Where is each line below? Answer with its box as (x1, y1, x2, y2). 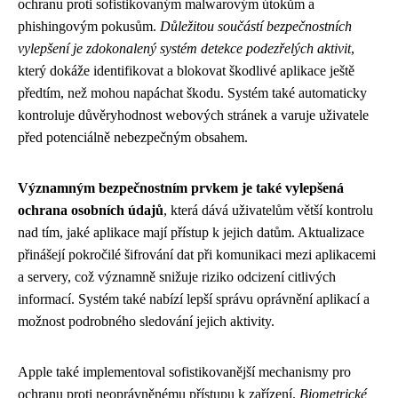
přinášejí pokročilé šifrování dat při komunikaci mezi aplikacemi (18, 247, 376, 262)
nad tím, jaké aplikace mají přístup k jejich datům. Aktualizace (18, 225, 364, 240)
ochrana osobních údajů (18, 203, 163, 218)
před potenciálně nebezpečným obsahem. (18, 130, 248, 145)
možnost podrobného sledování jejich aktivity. (18, 314, 275, 329)
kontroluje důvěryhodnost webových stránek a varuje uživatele (18, 107, 369, 123)
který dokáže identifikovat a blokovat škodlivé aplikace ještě (18, 63, 354, 78)
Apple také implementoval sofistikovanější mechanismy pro (18, 364, 351, 379)
